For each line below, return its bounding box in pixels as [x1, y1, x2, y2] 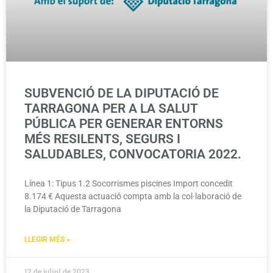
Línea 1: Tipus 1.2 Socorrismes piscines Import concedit [24, 179, 233, 189]
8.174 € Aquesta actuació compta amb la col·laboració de [24, 191, 241, 202]
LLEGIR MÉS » [24, 235, 70, 244]
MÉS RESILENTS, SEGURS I [24, 132, 180, 147]
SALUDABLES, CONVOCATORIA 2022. [24, 147, 241, 162]
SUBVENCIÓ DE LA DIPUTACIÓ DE [24, 86, 219, 101]
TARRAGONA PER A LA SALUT [24, 101, 197, 116]
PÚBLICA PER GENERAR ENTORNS [24, 116, 223, 132]
